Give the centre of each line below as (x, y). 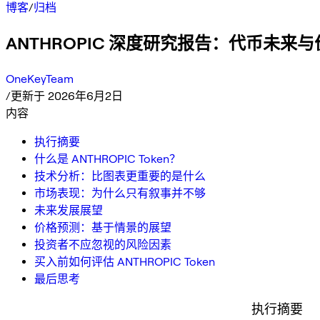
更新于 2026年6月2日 (67, 96)
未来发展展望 (69, 210)
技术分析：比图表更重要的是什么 (120, 176)
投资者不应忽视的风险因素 (103, 244)
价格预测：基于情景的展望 (103, 227)
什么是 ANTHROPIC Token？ (107, 159)
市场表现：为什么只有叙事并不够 (120, 193)
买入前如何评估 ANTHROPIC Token (125, 261)
